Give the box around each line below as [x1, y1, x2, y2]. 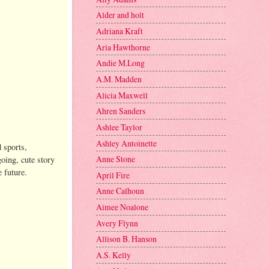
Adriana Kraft [96, 25, 143, 37]
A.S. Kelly [96, 249, 131, 261]
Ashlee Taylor [96, 121, 142, 133]
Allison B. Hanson [96, 233, 157, 245]
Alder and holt [96, 9, 144, 21]
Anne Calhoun [96, 185, 144, 197]
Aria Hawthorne [96, 41, 150, 53]
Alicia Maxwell [96, 89, 148, 101]
